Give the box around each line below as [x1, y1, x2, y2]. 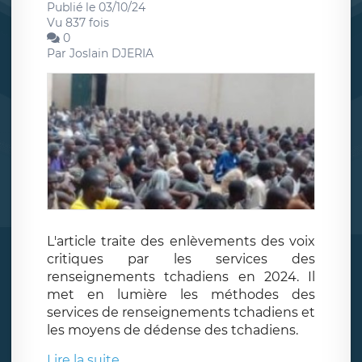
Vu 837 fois [47, 15, 109, 30]
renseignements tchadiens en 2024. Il [47, 269, 315, 285]
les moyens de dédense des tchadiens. [47, 322, 298, 339]
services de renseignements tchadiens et [47, 305, 315, 321]
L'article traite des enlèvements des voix [47, 234, 315, 250]
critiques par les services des [47, 251, 315, 267]
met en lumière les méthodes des [47, 287, 315, 303]
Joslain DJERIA [69, 46, 154, 61]
